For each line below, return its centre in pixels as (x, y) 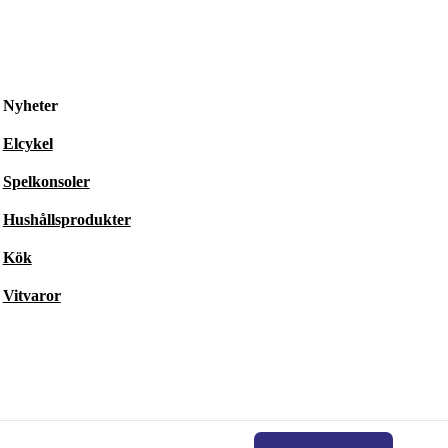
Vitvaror (31, 295)
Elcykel (27, 143)
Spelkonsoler (46, 181)
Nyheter (30, 105)
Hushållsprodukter (66, 219)
